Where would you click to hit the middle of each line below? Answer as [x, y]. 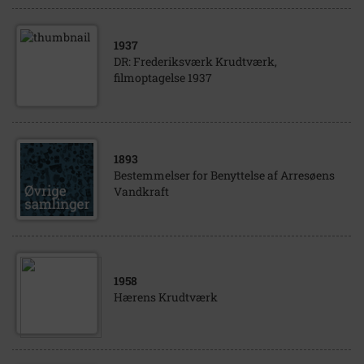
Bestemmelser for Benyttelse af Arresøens [224, 175]
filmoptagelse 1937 [163, 78]
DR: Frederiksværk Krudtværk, [195, 61]
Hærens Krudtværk [166, 297]
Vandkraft [141, 191]
